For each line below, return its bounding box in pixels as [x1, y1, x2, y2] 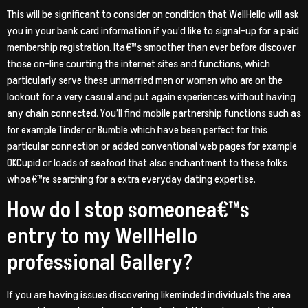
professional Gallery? [7, 247, 193, 278]
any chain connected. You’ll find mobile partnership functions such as [7, 105, 301, 121]
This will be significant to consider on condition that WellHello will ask [7, 6, 299, 22]
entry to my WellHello [7, 221, 197, 252]
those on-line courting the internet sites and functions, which [7, 56, 270, 71]
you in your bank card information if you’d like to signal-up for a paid [7, 23, 299, 38]
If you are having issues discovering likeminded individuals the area [7, 287, 291, 303]
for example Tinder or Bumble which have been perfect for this [7, 122, 267, 137]
